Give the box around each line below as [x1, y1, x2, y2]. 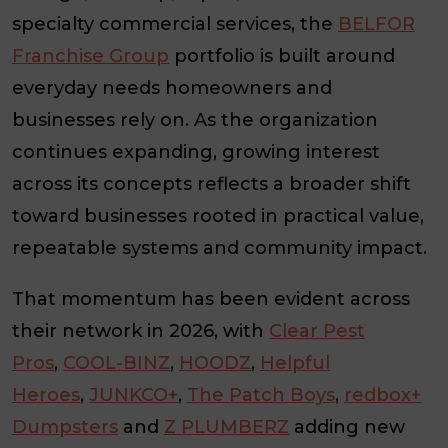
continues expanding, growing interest [12, 141, 380, 164]
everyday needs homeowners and [12, 77, 332, 100]
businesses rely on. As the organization [12, 109, 378, 132]
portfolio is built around [169, 45, 395, 68]
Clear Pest [269, 320, 365, 343]
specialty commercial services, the [12, 13, 338, 36]
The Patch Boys [187, 384, 335, 407]
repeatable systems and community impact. [12, 237, 427, 260]
